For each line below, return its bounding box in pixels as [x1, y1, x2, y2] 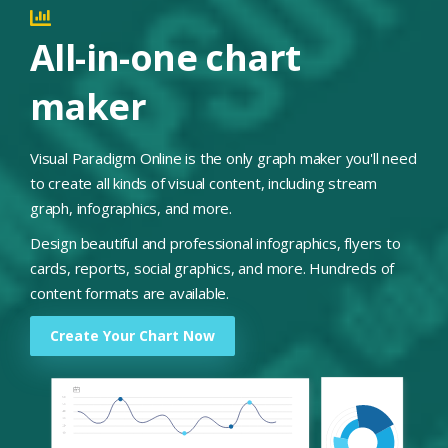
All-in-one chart [30, 32, 301, 82]
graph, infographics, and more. [30, 197, 233, 218]
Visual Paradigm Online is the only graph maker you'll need [30, 147, 417, 168]
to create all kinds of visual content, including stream [30, 172, 377, 193]
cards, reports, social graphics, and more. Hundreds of [30, 257, 395, 278]
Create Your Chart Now [50, 325, 215, 345]
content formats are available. [30, 282, 230, 303]
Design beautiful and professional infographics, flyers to [30, 232, 401, 253]
